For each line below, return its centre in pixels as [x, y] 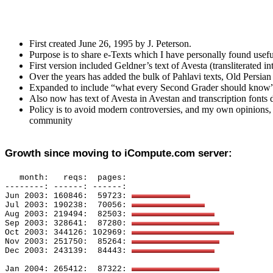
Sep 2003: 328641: [46, 223]
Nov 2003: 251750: [46, 242]
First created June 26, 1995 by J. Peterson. [110, 44]
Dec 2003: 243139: [46, 251]
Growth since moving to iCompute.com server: [119, 153]
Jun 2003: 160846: [46, 196]
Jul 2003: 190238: [46, 205]
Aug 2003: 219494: [46, 214]
